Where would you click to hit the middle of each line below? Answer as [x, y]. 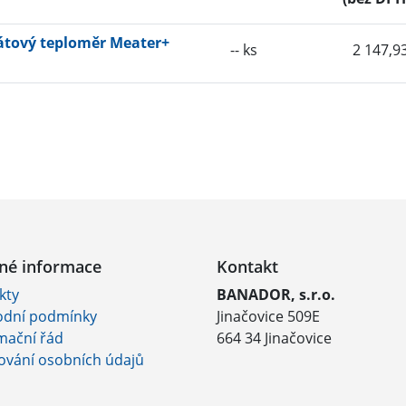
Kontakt [247, 266]
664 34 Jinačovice [274, 338]
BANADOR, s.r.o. [276, 294]
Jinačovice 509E [268, 316]
